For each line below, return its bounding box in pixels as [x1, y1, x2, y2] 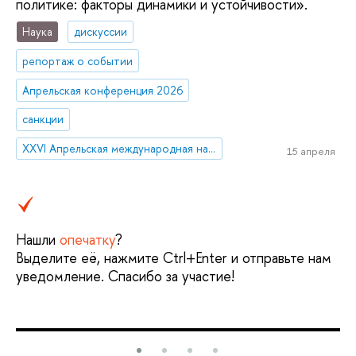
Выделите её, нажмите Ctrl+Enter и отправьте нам [16, 248, 331, 269]
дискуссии [74, 23, 128, 39]
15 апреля [286, 143, 335, 158]
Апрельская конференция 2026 [22, 82, 184, 98]
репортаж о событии [22, 52, 133, 68]
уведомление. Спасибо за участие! [16, 266, 234, 287]
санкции [22, 111, 64, 127]
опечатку [60, 230, 115, 250]
